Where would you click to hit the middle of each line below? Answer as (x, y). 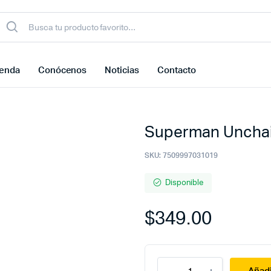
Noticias (122, 70)
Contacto (177, 70)
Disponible (184, 183)
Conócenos (62, 70)
